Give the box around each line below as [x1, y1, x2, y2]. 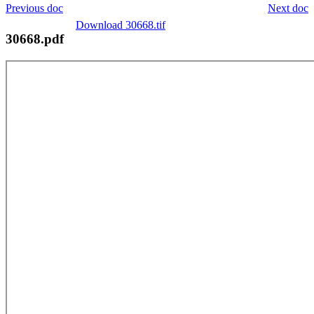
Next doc [268, 1, 308, 14]
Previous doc [6, 1, 63, 14]
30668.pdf [6, 31, 64, 46]
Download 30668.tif [76, 18, 165, 31]
